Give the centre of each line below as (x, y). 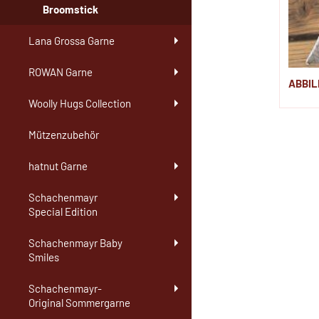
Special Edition (63, 212)
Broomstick (70, 10)
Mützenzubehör (64, 135)
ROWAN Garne (61, 72)
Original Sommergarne (79, 303)
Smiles (44, 257)
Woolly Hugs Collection (80, 104)
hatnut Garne (58, 166)
